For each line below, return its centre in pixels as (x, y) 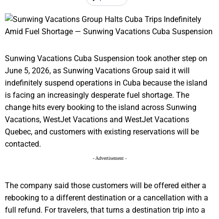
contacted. (23, 144)
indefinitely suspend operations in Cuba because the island (106, 83)
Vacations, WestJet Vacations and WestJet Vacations (97, 120)
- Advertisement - (109, 158)
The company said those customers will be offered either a (106, 186)
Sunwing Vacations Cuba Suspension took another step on (106, 59)
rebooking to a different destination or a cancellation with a (107, 198)
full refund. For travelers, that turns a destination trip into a (105, 210)
